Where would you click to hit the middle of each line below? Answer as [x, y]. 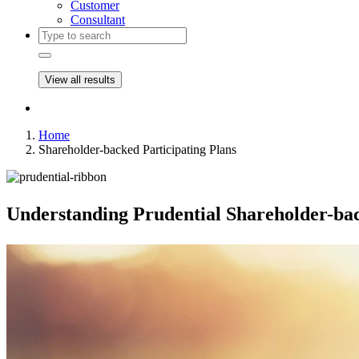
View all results [80, 80]
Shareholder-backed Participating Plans [137, 149]
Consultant [98, 20]
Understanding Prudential [116, 214]
